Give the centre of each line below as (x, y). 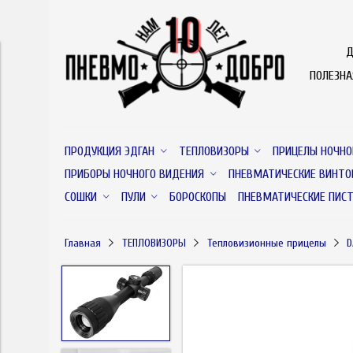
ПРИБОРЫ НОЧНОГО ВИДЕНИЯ (134, 174)
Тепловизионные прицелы (266, 243)
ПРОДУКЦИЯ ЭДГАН (110, 151)
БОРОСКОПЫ (198, 197)
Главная (83, 243)
